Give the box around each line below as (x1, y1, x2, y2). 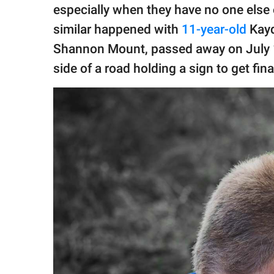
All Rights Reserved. (21, 50, 89, 60)
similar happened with (53, 22, 182, 37)
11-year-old (182, 22, 246, 37)
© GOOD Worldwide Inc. (21, 38, 101, 48)
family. (21, 9, 44, 18)
